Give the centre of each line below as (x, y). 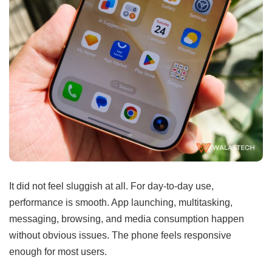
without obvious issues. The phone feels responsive (120, 235)
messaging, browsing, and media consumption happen (127, 219)
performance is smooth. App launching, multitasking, (121, 202)
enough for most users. (58, 252)
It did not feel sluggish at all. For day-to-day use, (111, 186)
